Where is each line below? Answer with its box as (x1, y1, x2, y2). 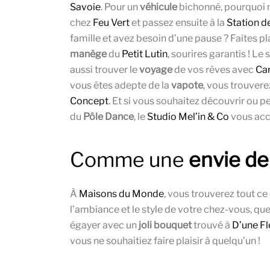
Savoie (70, 1, 101, 13)
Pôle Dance (83, 111, 134, 123)
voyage (139, 64, 172, 76)
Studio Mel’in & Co (147, 111, 229, 123)
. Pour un (101, 1, 140, 13)
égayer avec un (70, 219, 139, 231)
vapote (171, 80, 203, 92)
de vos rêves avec (172, 64, 256, 76)
